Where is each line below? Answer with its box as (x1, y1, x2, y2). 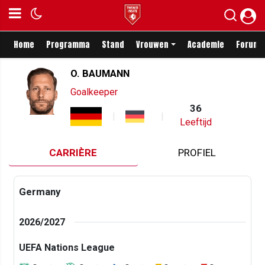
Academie (187, 38, 224, 51)
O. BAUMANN (70, 67, 130, 79)
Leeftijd (180, 117, 212, 128)
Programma (46, 38, 90, 51)
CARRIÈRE (49, 146, 98, 159)
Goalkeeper (70, 86, 118, 98)
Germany (19, 185, 60, 198)
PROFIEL (177, 146, 216, 159)
